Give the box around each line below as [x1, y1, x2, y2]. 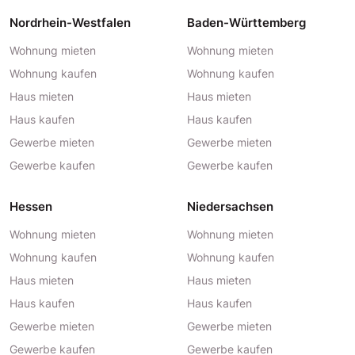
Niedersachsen [187, 199, 273, 214]
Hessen [10, 199, 52, 214]
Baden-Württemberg [187, 15, 306, 30]
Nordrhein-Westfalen [10, 15, 131, 30]
